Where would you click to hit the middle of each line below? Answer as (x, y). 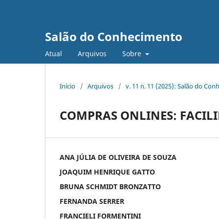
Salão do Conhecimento (114, 36)
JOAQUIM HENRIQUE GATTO (107, 172)
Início (67, 86)
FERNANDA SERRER (92, 201)
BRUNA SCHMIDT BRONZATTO (110, 186)
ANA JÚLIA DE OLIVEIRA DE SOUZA (118, 157)
